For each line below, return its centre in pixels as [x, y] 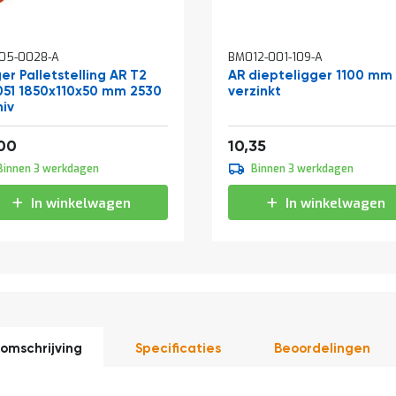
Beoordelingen [322, 348]
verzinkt [255, 91]
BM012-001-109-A [275, 57]
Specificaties [178, 348]
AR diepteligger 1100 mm [310, 75]
